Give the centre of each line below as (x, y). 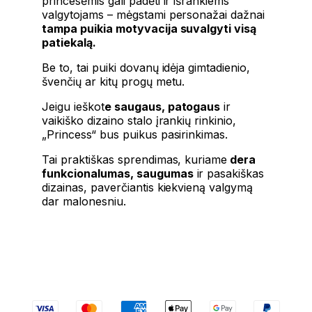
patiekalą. (69, 42)
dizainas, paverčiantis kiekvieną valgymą (148, 187)
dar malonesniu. (84, 201)
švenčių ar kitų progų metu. (114, 81)
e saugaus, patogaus (162, 106)
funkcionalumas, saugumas (118, 173)
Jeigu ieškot (73, 106)
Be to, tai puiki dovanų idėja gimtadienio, (146, 67)
